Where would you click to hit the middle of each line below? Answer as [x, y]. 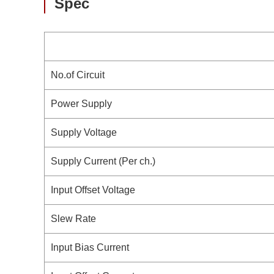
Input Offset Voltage [93, 190]
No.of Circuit [78, 75]
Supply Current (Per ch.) [103, 161]
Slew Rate [73, 219]
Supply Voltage [84, 132]
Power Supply [81, 104]
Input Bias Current [90, 247]
